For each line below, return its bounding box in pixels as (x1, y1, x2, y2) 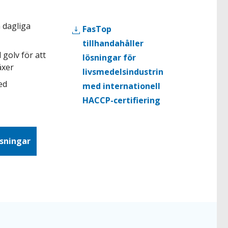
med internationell (82, 80, 161, 92)
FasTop (82, 23, 112, 35)
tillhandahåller (82, 38, 144, 49)
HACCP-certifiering (82, 95, 161, 106)
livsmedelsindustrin (82, 66, 164, 77)
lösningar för (82, 52, 136, 63)
